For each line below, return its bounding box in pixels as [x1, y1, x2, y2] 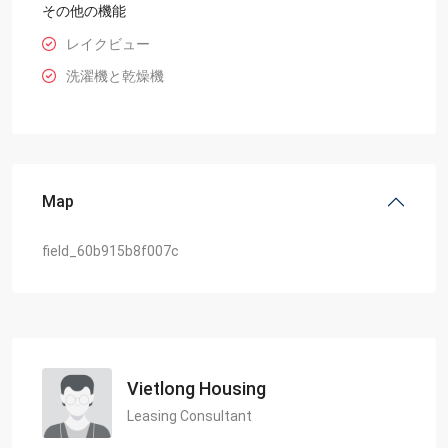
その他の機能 [42, 2, 126, 19]
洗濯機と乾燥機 [66, 67, 164, 84]
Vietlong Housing [127, 378, 266, 400]
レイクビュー [66, 35, 150, 52]
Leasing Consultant [127, 408, 252, 425]
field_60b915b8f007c [42, 242, 179, 259]
